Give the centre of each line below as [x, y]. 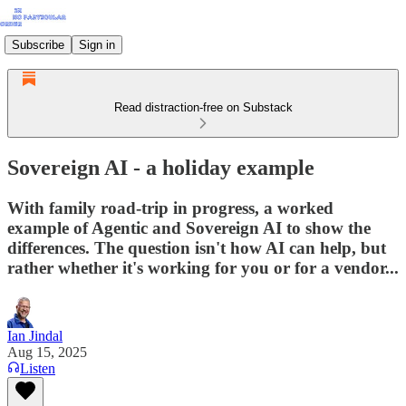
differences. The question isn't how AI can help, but [197, 247]
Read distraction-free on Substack [203, 107]
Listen [38, 368]
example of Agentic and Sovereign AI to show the [189, 227]
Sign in [97, 44]
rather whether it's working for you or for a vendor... [203, 267]
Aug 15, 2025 [47, 352]
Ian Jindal [35, 335]
